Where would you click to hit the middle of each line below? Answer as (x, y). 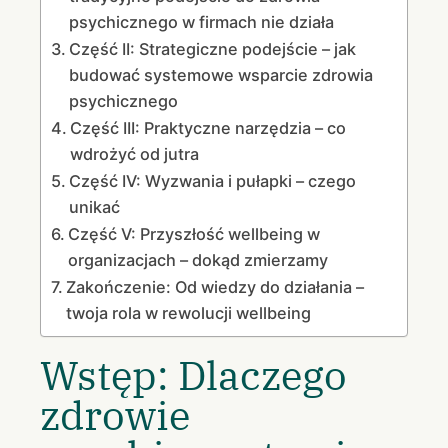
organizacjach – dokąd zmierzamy (198, 259)
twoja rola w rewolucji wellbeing (189, 312)
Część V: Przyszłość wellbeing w (194, 233)
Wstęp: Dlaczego (193, 374)
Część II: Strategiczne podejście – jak (213, 48)
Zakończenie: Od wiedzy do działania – (215, 286)
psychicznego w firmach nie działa (202, 21)
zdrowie (115, 414)
